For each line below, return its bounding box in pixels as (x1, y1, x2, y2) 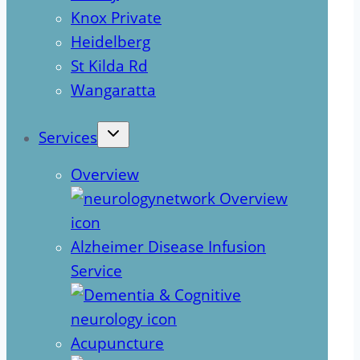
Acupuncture (71, 333, 164, 354)
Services (39, 127, 97, 149)
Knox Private (71, 7, 162, 29)
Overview (71, 164, 139, 186)
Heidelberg (71, 31, 150, 53)
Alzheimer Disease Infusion (71, 236, 266, 258)
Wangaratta (71, 80, 156, 101)
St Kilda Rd (71, 55, 148, 77)
